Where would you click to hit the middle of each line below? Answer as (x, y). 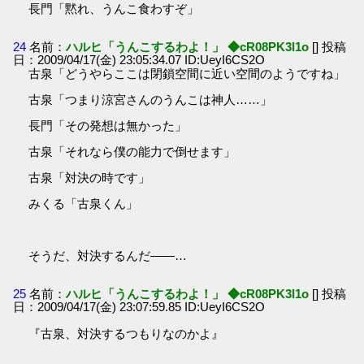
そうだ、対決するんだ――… (108, 255)
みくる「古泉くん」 (84, 203)
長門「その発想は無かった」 (108, 125)
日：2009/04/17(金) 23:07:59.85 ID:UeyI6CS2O (139, 307)
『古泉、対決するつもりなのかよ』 (126, 334)
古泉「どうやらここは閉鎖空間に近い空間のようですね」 (187, 73)
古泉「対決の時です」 (90, 177)
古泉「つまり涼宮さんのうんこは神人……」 (151, 99)
